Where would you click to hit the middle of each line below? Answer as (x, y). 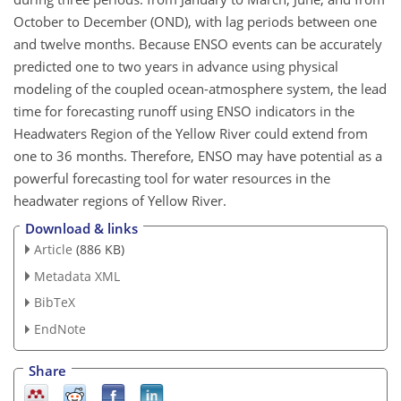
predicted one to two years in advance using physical (176, 67)
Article (53, 249)
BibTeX (54, 303)
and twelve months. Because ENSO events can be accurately (198, 44)
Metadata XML (77, 276)
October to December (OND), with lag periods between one (195, 22)
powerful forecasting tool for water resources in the (172, 179)
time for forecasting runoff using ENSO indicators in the (184, 111)
